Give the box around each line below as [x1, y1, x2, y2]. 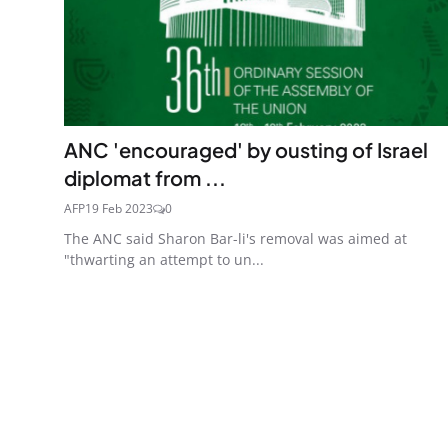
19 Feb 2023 [85, 199, 153, 217]
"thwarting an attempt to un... [64, 249, 264, 269]
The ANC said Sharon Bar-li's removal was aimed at [64, 228, 407, 248]
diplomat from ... [64, 164, 226, 190]
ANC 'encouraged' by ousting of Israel [64, 136, 428, 162]
